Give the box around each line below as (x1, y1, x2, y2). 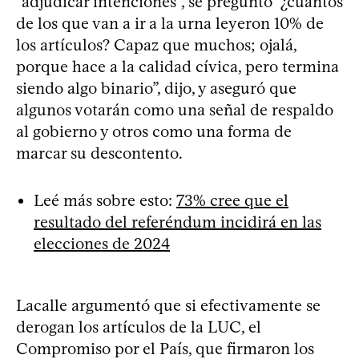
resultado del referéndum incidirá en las (34, 212, 321, 232)
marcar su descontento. (16, 143, 183, 163)
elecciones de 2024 (34, 233, 170, 253)
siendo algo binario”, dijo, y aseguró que (16, 78, 296, 98)
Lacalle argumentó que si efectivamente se (16, 295, 321, 315)
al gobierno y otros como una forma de (16, 121, 292, 141)
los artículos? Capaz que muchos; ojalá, (16, 34, 296, 54)
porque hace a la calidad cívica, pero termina (16, 56, 339, 76)
